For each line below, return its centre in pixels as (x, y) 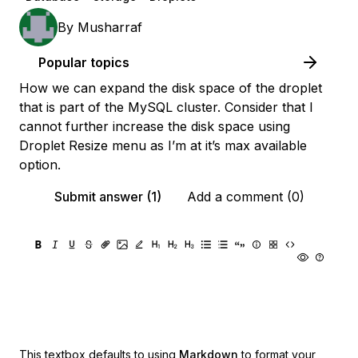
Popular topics (84, 62)
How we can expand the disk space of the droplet (171, 88)
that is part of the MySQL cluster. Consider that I (166, 107)
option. (40, 165)
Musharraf (110, 27)
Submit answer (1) (107, 197)
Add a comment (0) (245, 197)
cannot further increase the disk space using (155, 126)
